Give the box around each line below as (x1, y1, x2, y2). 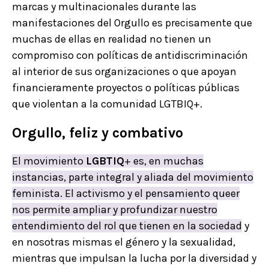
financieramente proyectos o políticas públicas (12, 81, 240, 95)
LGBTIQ (86, 154, 124, 168)
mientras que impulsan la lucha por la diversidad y (12, 252, 256, 265)
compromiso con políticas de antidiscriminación (12, 49, 248, 62)
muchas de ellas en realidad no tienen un (12, 32, 211, 46)
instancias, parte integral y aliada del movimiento (12, 171, 253, 184)
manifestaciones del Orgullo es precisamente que (12, 16, 252, 30)
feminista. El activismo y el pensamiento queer (12, 187, 240, 201)
